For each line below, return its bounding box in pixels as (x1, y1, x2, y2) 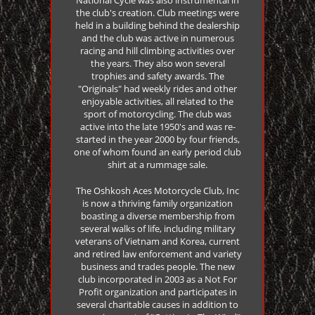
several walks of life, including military (79, 221, 236, 235)
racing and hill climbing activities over (80, 44, 235, 57)
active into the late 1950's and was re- (79, 120, 236, 133)
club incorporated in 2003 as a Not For (78, 272, 237, 285)
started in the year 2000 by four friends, (75, 132, 240, 146)
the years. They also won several (90, 56, 225, 70)
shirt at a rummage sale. (108, 157, 207, 171)
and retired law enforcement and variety (73, 247, 242, 260)
